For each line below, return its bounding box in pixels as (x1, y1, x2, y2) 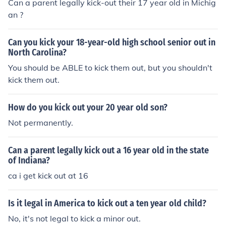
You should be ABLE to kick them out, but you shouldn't (8, 63, 212, 73)
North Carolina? (8, 47, 67, 58)
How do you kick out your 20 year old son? (8, 102, 167, 113)
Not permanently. (8, 118, 73, 128)
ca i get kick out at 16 (8, 171, 88, 181)
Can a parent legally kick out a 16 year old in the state (8, 145, 209, 156)
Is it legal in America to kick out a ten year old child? (8, 198, 206, 209)
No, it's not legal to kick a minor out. (8, 213, 141, 223)
